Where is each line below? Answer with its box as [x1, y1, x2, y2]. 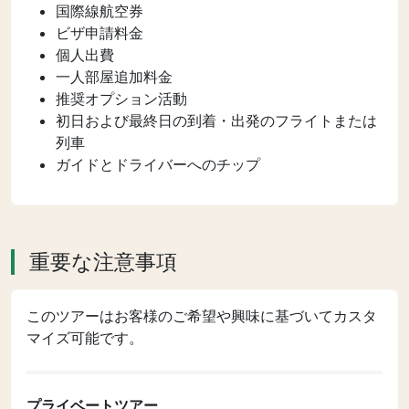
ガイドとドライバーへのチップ [56, 155, 260, 173]
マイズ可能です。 [26, 329, 143, 347]
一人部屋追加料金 [56, 68, 173, 86]
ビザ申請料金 [56, 24, 143, 42]
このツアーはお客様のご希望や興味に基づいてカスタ [26, 307, 377, 325]
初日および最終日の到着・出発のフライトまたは [56, 111, 377, 130]
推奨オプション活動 [56, 89, 187, 108]
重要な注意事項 [29, 248, 177, 275]
